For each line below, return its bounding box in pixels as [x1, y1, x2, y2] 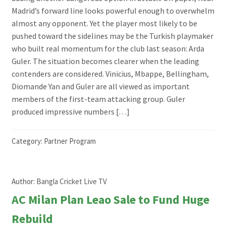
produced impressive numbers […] [11, 106, 130, 117]
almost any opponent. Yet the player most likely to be [11, 18, 197, 29]
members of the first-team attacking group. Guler [11, 94, 185, 104]
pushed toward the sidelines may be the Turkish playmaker [11, 31, 213, 41]
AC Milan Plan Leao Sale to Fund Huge [11, 191, 209, 207]
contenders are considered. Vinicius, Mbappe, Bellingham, [11, 69, 209, 79]
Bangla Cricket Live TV [36, 176, 107, 186]
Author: [11, 176, 36, 186]
